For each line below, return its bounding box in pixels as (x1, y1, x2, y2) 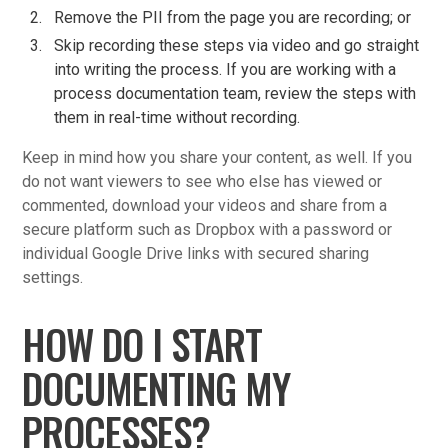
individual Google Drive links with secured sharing (22, 243, 370, 263)
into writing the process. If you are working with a (54, 59, 397, 79)
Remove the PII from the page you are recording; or (54, 7, 412, 27)
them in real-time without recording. (54, 107, 305, 127)
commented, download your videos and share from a (22, 195, 388, 215)
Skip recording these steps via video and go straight (54, 35, 420, 55)
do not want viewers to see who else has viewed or (22, 171, 383, 191)
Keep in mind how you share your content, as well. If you (22, 147, 413, 167)
